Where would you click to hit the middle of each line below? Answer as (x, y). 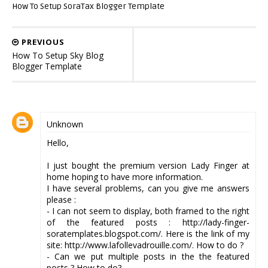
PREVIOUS (42, 42)
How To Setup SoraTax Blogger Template (88, 7)
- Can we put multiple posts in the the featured (148, 256)
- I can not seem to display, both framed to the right (148, 211)
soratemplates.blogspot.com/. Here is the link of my (148, 233)
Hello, (58, 142)
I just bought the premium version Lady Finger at (148, 165)
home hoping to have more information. (125, 176)
